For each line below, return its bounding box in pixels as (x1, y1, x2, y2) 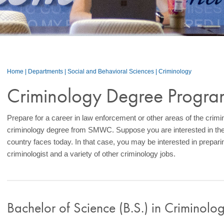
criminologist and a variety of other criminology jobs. (7, 149, 176, 158)
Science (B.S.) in (73, 199, 165, 216)
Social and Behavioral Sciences (67, 68, 154, 75)
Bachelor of (7, 199, 74, 216)
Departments (28, 68, 63, 75)
